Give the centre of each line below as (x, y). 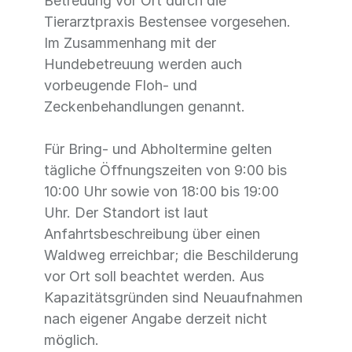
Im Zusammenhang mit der (130, 43)
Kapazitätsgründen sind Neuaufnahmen (173, 297)
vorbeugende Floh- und (121, 85)
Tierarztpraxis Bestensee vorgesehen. (167, 22)
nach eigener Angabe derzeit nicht (156, 319)
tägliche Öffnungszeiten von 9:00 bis (165, 170)
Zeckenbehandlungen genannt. (145, 106)
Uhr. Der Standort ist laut (126, 213)
